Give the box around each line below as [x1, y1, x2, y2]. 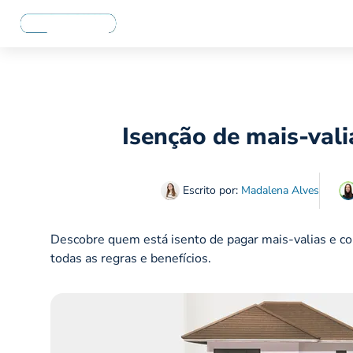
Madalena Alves [240, 183, 319, 199]
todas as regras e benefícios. [50, 250, 211, 268]
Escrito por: [182, 183, 238, 199]
